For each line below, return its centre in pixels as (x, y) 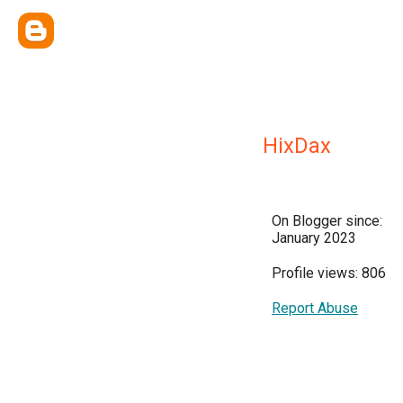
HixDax (297, 146)
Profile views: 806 (329, 273)
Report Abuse (315, 308)
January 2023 (314, 238)
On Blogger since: (327, 221)
